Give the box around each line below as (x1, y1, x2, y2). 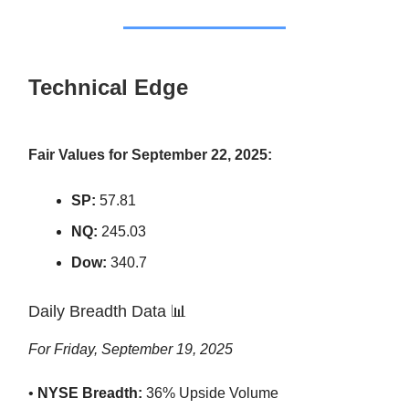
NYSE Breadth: (37, 385, 142, 402)
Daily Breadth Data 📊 (28, 302, 187, 321)
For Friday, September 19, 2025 (28, 341, 233, 358)
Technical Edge (28, 75, 188, 100)
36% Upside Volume (142, 385, 278, 402)
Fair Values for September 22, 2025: (28, 147, 272, 163)
